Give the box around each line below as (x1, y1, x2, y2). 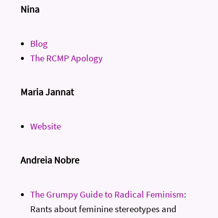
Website (30, 120, 61, 132)
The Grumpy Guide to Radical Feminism (30, 188, 184, 200)
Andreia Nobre (20, 153, 80, 166)
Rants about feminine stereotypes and (30, 202, 177, 215)
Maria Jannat (20, 85, 74, 98)
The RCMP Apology (30, 52, 103, 64)
